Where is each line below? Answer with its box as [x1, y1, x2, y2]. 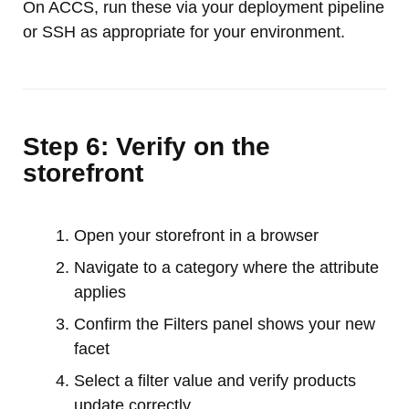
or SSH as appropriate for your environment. [23, 22, 345, 41]
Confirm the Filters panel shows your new [74, 314, 375, 333]
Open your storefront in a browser [74, 225, 319, 245]
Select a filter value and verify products [74, 371, 356, 390]
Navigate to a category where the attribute [74, 257, 379, 277]
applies [74, 282, 126, 301]
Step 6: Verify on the [23, 131, 270, 161]
